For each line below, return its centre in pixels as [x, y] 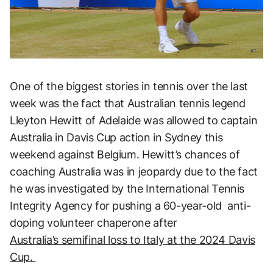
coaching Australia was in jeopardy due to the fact [134, 171]
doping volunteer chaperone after [94, 222]
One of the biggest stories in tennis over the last [129, 86]
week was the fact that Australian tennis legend [128, 103]
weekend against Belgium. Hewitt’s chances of [125, 154]
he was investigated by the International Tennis [127, 188]
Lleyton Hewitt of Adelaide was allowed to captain [134, 120]
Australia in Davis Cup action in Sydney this [116, 137]
